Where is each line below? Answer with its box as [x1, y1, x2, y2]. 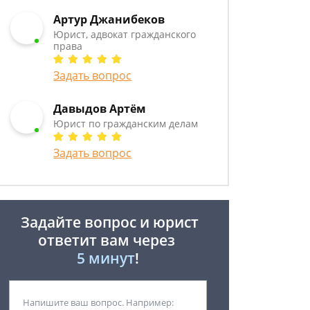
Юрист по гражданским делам [53, 117, 199, 130]
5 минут [77, 248, 135, 268]
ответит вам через [37, 230, 179, 250]
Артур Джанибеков [53, 12, 165, 27]
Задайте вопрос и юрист [17, 212, 199, 232]
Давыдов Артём [53, 101, 147, 116]
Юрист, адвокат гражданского [53, 28, 197, 41]
